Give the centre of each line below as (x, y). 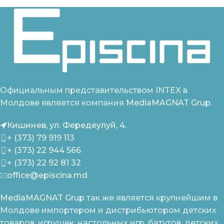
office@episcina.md (47, 175)
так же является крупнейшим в (151, 198)
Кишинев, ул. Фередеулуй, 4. (67, 125)
